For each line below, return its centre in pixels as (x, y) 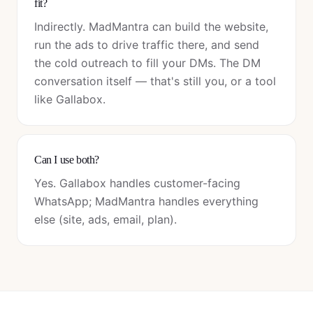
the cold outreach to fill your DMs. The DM (147, 63)
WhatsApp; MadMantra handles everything (146, 201)
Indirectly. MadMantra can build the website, (151, 27)
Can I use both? (67, 160)
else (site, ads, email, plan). (105, 219)
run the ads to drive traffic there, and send (147, 45)
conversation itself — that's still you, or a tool (155, 81)
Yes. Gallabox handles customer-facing (137, 183)
